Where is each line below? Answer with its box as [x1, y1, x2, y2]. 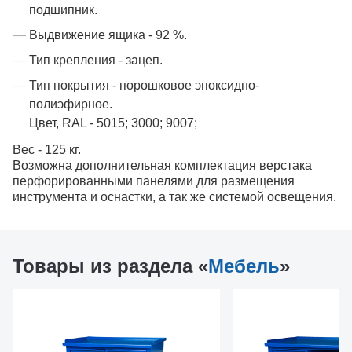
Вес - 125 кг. [13, 143, 81, 156]
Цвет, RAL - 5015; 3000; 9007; [29, 116, 197, 130]
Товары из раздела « [13, 255, 208, 277]
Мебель [208, 255, 280, 277]
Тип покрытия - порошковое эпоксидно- [29, 79, 259, 92]
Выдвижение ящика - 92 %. [29, 28, 187, 42]
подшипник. [29, 3, 97, 16]
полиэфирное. [29, 97, 112, 111]
